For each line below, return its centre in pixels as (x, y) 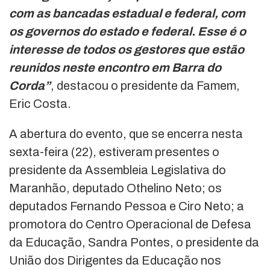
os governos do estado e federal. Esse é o (127, 31)
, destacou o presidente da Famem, (145, 85)
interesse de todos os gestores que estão (127, 49)
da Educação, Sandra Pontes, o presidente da (134, 242)
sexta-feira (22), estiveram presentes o (114, 152)
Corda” (30, 85)
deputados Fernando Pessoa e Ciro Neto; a (127, 206)
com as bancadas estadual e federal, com (127, 13)
